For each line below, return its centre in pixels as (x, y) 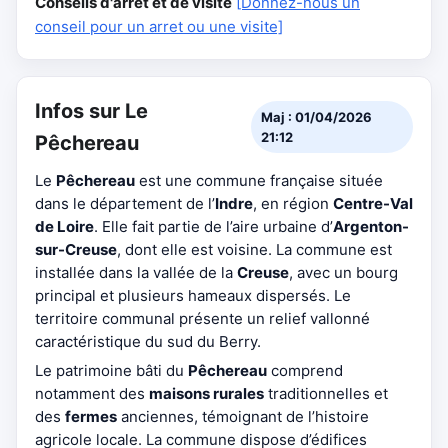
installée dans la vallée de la (136, 272)
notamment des (92, 393)
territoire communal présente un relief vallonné (202, 318)
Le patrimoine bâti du (111, 370)
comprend (305, 370)
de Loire (64, 226)
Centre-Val (373, 203)
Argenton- (371, 226)
